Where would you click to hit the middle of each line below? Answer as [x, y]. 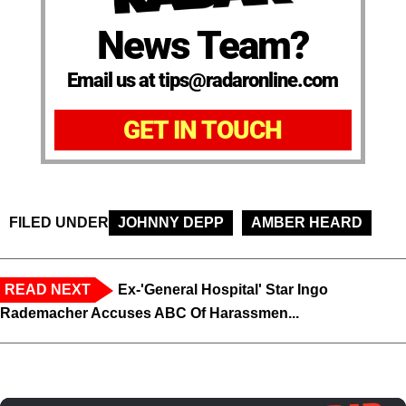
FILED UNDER [59, 223]
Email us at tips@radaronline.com [203, 81]
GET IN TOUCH [203, 130]
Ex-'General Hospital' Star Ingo [223, 290]
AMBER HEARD [307, 223]
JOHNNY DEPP [171, 223]
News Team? [203, 46]
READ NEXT [48, 290]
